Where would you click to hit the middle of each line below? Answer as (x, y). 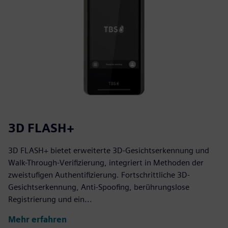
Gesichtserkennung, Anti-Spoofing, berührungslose (99, 187)
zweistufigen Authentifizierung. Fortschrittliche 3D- (99, 175)
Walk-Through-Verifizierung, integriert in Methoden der (106, 162)
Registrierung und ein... (50, 199)
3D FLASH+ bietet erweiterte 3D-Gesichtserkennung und (109, 150)
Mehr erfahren (37, 220)
